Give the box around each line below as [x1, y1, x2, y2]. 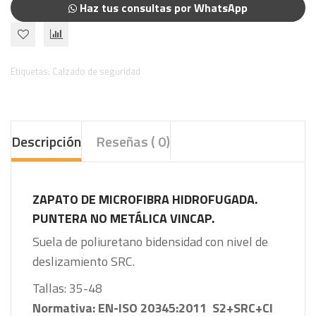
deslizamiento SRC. [32, 251, 135, 271]
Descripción [11, 130, 81, 152]
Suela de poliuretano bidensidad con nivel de [32, 231, 268, 251]
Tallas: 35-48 [32, 278, 102, 298]
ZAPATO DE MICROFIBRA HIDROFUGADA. [32, 189, 257, 209]
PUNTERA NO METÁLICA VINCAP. [32, 208, 214, 228]
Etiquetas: [11, 63, 52, 78]
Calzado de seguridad [52, 63, 140, 78]
